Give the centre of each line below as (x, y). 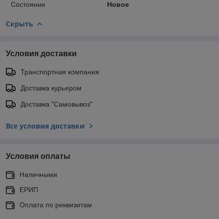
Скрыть (20, 23)
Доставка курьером (51, 88)
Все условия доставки (45, 126)
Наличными (38, 174)
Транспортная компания (60, 72)
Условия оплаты (38, 156)
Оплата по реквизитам (56, 205)
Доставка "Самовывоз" (56, 104)
